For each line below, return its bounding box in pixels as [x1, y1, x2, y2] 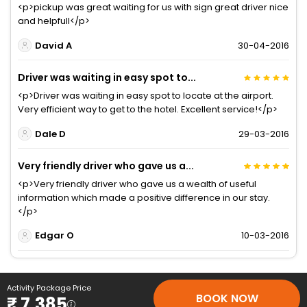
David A [34, 38, 72, 52]
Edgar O [34, 229, 74, 243]
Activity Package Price [7, 282, 91, 293]
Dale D [34, 127, 66, 140]
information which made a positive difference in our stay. [18, 191, 270, 205]
